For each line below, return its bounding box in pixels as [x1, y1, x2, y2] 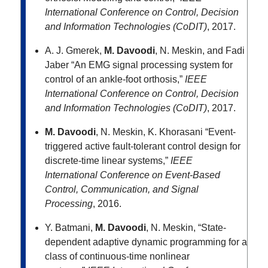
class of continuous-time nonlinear [45, 251, 190, 262]
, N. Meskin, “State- [146, 223, 226, 233]
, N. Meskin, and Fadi [155, 45, 245, 56]
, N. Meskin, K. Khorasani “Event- [96, 127, 236, 138]
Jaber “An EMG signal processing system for [45, 60, 233, 71]
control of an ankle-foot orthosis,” [45, 74, 182, 85]
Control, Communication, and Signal [45, 184, 199, 195]
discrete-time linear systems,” [45, 156, 168, 166]
